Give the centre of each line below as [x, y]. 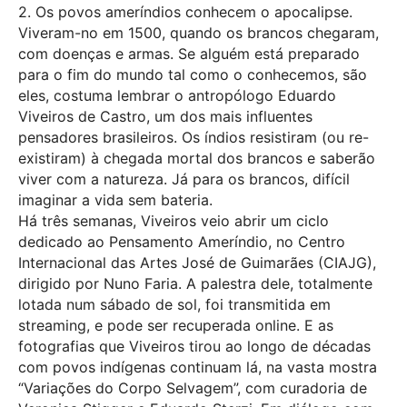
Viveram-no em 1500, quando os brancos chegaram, [199, 32]
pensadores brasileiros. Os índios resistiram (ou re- [194, 137]
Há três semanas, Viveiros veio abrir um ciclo [174, 220]
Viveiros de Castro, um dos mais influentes [165, 116]
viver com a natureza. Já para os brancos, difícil [184, 179]
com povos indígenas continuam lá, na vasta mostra [198, 367]
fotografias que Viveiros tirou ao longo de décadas [194, 346]
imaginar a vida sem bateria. [115, 199]
